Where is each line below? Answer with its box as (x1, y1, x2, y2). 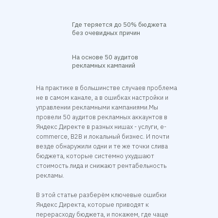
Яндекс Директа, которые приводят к (36, 200, 149, 209)
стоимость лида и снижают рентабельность (36, 162, 166, 170)
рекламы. (36, 171, 64, 180)
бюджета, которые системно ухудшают (36, 152, 154, 160)
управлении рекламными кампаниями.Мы (36, 103, 158, 111)
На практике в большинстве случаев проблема (36, 84, 177, 92)
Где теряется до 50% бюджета (72, 20, 166, 29)
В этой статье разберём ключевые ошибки (36, 191, 166, 199)
